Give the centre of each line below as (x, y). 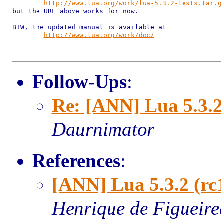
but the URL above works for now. (75, 11)
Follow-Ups (79, 82)
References (76, 161)
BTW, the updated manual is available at (89, 27)
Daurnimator (103, 129)
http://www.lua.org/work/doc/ (99, 35)
